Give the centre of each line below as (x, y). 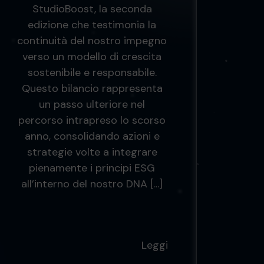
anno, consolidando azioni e (92, 136)
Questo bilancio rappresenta (92, 88)
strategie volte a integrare (92, 152)
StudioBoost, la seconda (92, 9)
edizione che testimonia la (92, 25)
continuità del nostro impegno (92, 41)
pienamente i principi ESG (92, 168)
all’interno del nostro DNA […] (92, 184)
